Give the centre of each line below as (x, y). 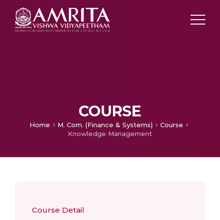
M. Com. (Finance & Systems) (105, 125)
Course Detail (58, 210)
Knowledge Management (110, 134)
